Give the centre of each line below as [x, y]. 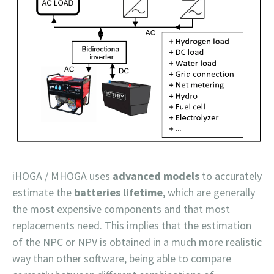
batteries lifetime [118, 193]
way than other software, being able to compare [122, 259]
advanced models [155, 176]
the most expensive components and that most [121, 209]
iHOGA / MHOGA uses [61, 176]
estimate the [43, 193]
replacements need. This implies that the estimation [132, 226]
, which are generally [209, 193]
